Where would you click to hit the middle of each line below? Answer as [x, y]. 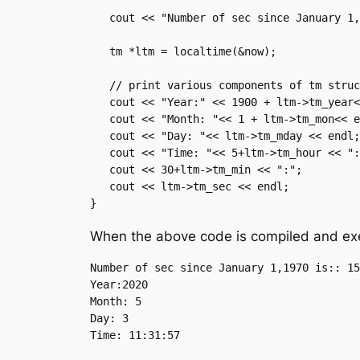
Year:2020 [119, 285]
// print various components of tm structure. [100, 85]
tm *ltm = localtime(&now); [100, 51]
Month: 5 [116, 302]
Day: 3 [109, 319]
